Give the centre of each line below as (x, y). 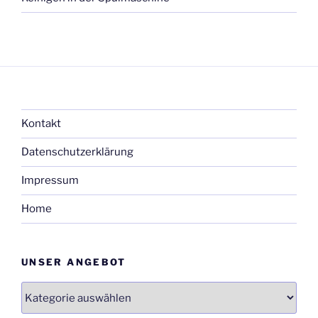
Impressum (50, 181)
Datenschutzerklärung (77, 152)
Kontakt (41, 124)
